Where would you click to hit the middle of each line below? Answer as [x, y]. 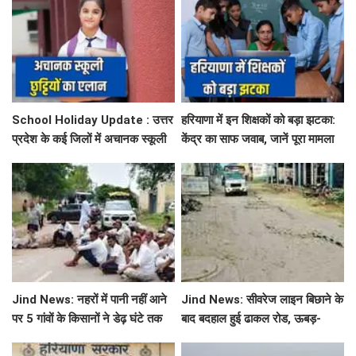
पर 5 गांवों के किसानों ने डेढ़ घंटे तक [87, 318]
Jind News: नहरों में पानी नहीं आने [89, 299]
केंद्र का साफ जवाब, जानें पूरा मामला [258, 139]
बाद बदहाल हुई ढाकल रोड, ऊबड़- [252, 318]
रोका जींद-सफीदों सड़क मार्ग [71, 337]
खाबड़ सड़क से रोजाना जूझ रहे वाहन [258, 337]
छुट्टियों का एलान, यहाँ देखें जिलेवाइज [91, 158]
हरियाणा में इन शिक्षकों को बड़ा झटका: [259, 120]
